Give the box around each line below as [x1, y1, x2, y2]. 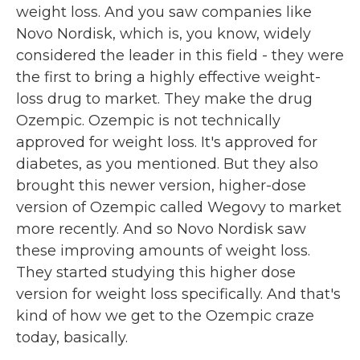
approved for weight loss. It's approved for [16, 133, 317, 151]
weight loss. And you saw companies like [16, 3, 312, 21]
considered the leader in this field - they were [16, 47, 344, 64]
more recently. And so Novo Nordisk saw [16, 220, 306, 238]
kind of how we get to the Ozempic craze [16, 307, 314, 325]
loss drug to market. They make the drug [16, 90, 313, 108]
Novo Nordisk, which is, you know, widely [16, 25, 311, 43]
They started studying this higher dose [16, 264, 296, 281]
